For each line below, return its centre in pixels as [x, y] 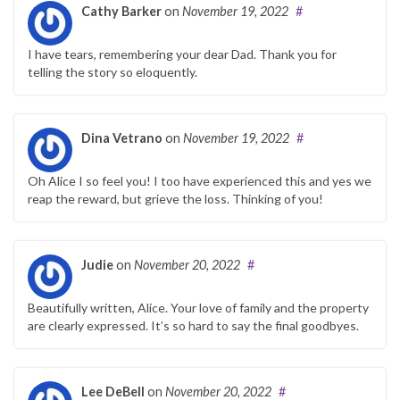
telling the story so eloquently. [112, 71]
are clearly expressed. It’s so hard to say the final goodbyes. [193, 325]
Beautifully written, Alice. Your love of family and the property [198, 307]
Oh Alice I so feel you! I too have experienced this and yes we [200, 180]
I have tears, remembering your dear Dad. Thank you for [182, 54]
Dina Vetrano [122, 137]
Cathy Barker [121, 11]
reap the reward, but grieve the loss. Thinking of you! [175, 198]
